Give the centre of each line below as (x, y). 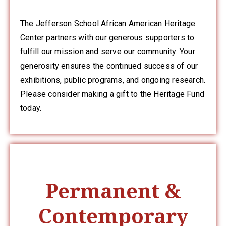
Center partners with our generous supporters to (107, 37)
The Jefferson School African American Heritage (108, 23)
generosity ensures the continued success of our (109, 66)
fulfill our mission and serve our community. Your (108, 51)
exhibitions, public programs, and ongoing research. (113, 80)
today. (31, 108)
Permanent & (113, 190)
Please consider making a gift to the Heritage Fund (112, 94)
